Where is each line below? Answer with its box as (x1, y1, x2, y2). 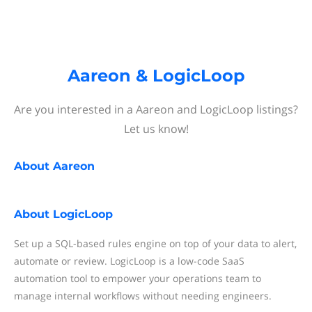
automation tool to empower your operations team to (14, 272, 261, 285)
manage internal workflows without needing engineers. (14, 289, 272, 302)
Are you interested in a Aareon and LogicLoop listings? (14, 102, 298, 117)
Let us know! (123, 121, 189, 136)
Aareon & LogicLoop (67, 65, 245, 86)
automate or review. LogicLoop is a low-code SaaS (14, 254, 244, 267)
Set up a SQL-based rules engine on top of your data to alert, (14, 237, 297, 250)
